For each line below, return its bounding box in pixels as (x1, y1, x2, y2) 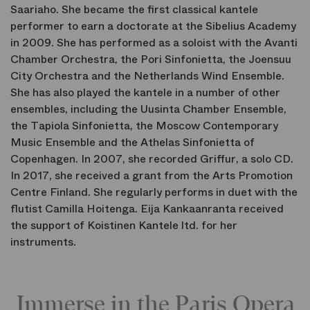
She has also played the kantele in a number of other (10, 84, 280, 101)
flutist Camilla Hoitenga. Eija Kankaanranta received (10, 201, 284, 217)
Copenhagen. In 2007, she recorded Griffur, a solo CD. (10, 151, 293, 167)
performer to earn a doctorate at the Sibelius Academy (10, 18, 296, 35)
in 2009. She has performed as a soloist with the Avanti (10, 35, 298, 51)
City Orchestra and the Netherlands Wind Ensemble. (10, 68, 284, 84)
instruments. (10, 234, 76, 250)
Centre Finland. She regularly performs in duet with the (10, 184, 298, 201)
